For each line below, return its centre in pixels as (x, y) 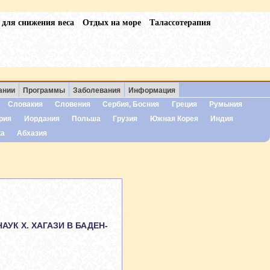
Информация (152, 91)
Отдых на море (112, 22)
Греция (184, 104)
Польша (86, 118)
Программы (44, 91)
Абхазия (32, 133)
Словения (72, 104)
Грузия (125, 118)
